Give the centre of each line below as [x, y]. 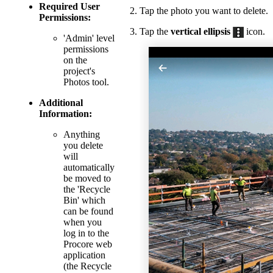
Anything [82, 134]
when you [83, 222]
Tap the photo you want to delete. [204, 10]
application [84, 255]
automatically [89, 167]
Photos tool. [86, 82]
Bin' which [84, 200]
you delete [83, 145]
